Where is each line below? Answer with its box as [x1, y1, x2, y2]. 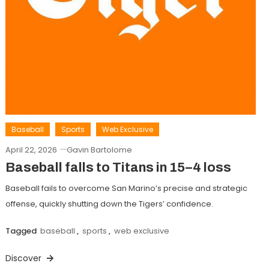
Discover [5, 252, 44, 264]
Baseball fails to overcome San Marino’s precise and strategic [5, 182, 247, 194]
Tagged [5, 225, 38, 237]
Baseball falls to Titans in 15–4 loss [5, 160, 231, 175]
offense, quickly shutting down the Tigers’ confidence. [5, 198, 213, 210]
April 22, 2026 [5, 144, 57, 156]
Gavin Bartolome [66, 144, 132, 156]
